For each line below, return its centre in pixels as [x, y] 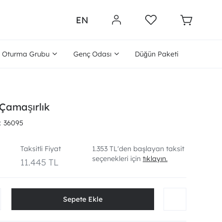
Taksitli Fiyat [41, 149]
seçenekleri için [117, 159]
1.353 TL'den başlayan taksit [138, 149]
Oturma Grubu [26, 54]
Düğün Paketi [156, 54]
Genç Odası [92, 54]
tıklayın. [155, 159]
